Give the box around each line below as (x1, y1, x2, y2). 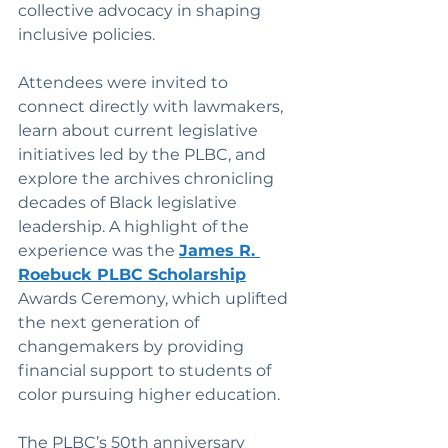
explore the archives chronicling (18, 169, 278, 189)
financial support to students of (18, 361, 275, 381)
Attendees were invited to (18, 73, 232, 93)
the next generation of (18, 313, 203, 333)
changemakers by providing (18, 337, 248, 357)
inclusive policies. (18, 25, 155, 45)
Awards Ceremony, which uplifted (18, 289, 292, 309)
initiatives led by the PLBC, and (18, 145, 270, 165)
